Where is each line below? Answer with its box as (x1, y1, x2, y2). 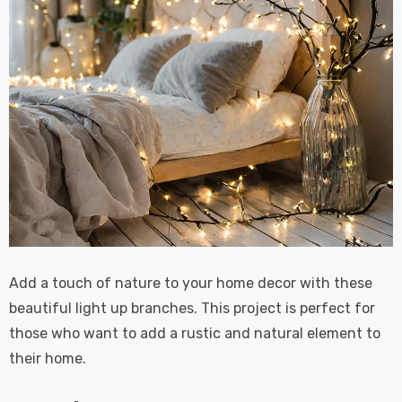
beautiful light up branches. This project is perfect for (9, 299, 375, 317)
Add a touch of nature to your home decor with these (9, 274, 372, 292)
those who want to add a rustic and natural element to (9, 324, 380, 342)
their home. (9, 349, 86, 367)
